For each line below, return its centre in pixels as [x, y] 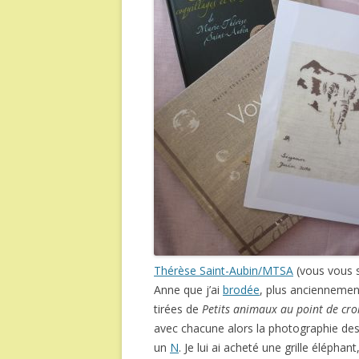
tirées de [178, 309]
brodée [241, 290]
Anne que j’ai [188, 290]
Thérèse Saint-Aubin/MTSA [224, 270]
